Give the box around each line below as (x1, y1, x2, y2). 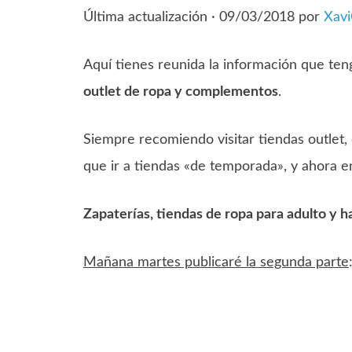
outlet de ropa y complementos (82, 84, 278, 99)
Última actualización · (82, 9, 215, 24)
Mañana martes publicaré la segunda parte (82, 255, 349, 269)
